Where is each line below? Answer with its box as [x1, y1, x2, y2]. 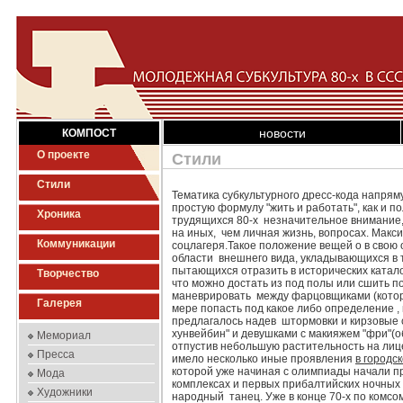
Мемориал [37, 329, 91, 342]
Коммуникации [37, 237, 115, 250]
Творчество [37, 267, 99, 280]
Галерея [37, 297, 82, 309]
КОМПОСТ [62, 127, 116, 139]
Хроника [37, 208, 81, 220]
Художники [37, 386, 93, 399]
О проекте [37, 148, 90, 161]
